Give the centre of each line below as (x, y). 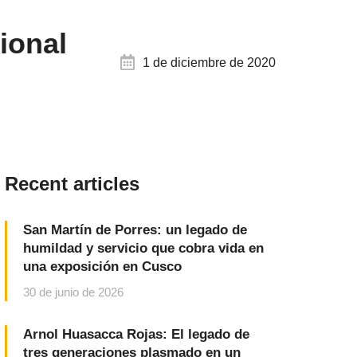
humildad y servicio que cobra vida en (143, 248)
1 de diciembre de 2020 (209, 62)
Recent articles (72, 184)
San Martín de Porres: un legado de (135, 230)
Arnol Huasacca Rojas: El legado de (136, 334)
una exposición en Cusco (102, 267)
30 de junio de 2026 (73, 292)
